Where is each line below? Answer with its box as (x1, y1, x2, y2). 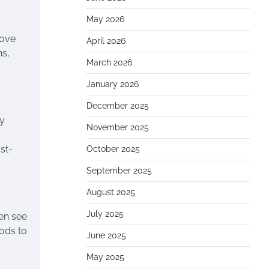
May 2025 (86, 252, 124, 262)
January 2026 (86, 79, 139, 89)
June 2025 (86, 231, 126, 240)
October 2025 (86, 144, 140, 154)
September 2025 (86, 166, 152, 175)
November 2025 (86, 122, 149, 132)
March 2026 (86, 58, 132, 67)
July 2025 (86, 209, 124, 219)
